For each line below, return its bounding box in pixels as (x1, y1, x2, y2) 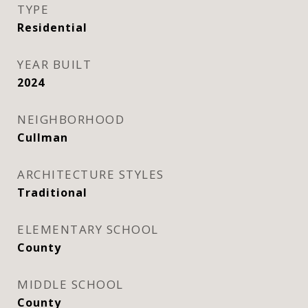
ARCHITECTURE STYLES (17, 166, 164, 182)
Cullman (17, 130, 68, 145)
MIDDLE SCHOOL (17, 276, 124, 292)
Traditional (17, 185, 87, 200)
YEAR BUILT (17, 56, 91, 72)
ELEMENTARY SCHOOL (17, 221, 159, 237)
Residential (17, 20, 87, 35)
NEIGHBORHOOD (17, 111, 124, 127)
